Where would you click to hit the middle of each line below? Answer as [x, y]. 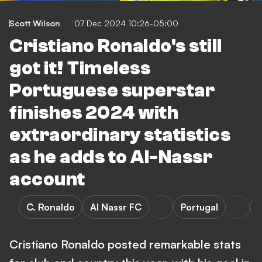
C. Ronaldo [51, 207]
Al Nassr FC [116, 207]
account [47, 180]
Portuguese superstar [112, 91]
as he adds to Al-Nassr [111, 157]
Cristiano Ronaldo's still [116, 46]
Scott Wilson [35, 23]
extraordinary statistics [120, 135]
